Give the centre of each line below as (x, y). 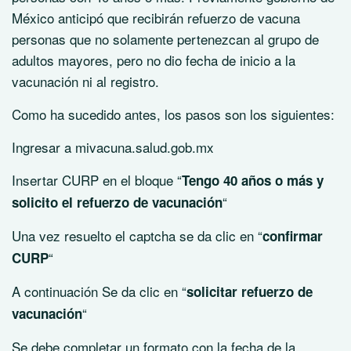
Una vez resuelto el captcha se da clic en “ (137, 235)
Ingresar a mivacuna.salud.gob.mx (113, 147)
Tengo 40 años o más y (253, 180)
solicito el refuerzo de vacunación (117, 202)
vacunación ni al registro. (85, 81)
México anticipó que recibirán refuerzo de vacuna (156, 18)
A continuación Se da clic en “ (99, 291)
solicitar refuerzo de (250, 291)
